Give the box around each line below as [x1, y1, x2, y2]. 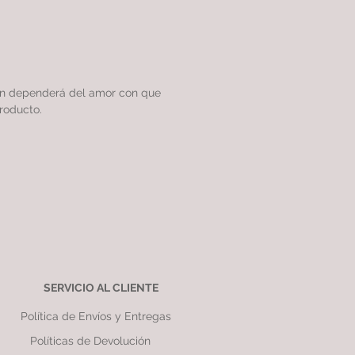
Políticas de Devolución [29, 334, 151, 348]
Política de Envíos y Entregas [20, 310, 171, 323]
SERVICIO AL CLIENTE [44, 281, 158, 295]
